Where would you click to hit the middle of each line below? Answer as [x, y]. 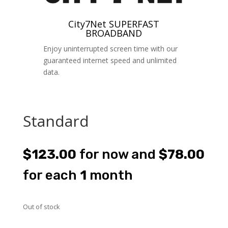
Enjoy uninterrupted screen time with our [110, 49]
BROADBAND [114, 33]
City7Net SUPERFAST [114, 24]
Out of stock [41, 207]
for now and [117, 155]
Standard [56, 121]
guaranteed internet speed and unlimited [110, 61]
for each [51, 176]
